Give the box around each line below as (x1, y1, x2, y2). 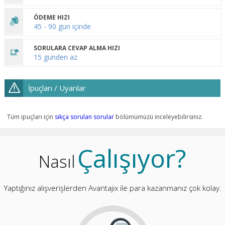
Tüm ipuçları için (7, 113, 55, 122)
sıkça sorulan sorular (54, 113, 114, 122)
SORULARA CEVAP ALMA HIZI (33, 44, 120, 53)
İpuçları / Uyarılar (28, 83, 86, 93)
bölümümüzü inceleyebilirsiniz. (114, 113, 203, 122)
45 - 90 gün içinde (33, 22, 91, 32)
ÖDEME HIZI (33, 13, 70, 22)
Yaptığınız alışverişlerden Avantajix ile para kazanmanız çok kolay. (4, 183, 221, 193)
